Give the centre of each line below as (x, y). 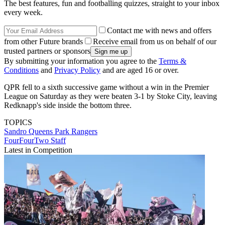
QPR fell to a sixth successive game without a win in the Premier (106, 87)
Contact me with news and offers (159, 31)
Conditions (21, 70)
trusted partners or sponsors (47, 51)
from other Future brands (43, 42)
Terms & (173, 61)
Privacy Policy (77, 70)
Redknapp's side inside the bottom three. (68, 105)
